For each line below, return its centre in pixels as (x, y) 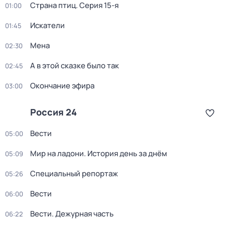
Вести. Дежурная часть (72, 214)
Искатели (47, 25)
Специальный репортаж (74, 174)
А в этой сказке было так (75, 66)
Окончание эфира (62, 86)
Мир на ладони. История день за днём (99, 153)
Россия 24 (53, 112)
